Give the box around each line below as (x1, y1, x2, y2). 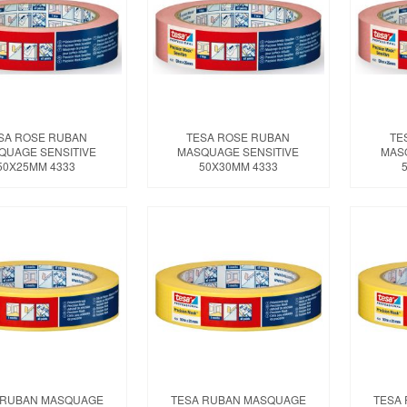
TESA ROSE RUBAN (186, 129, 291, 145)
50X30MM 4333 (198, 158, 278, 174)
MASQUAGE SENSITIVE (177, 144, 300, 160)
